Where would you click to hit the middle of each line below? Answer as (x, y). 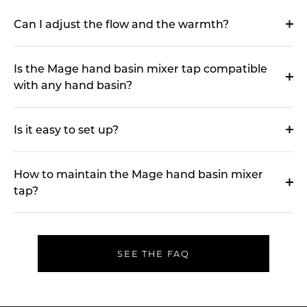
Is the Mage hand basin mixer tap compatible (140, 68)
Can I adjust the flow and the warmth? (121, 24)
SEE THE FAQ (153, 253)
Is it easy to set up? (66, 129)
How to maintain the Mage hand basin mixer (138, 174)
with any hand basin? (73, 85)
